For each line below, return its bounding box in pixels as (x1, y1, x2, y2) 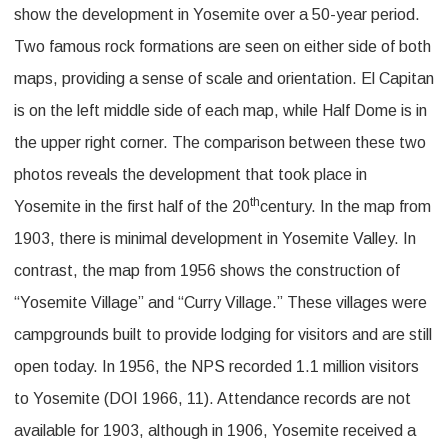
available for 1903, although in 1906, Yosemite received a (14, 421, 416, 439)
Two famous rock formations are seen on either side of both (14, 37, 431, 55)
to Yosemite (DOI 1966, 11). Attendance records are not (14, 389, 411, 407)
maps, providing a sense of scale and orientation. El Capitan (14, 69, 434, 87)
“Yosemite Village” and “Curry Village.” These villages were (14, 293, 427, 311)
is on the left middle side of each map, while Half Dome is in (14, 101, 427, 119)
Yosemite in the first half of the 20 (14, 197, 250, 215)
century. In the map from (260, 197, 431, 215)
